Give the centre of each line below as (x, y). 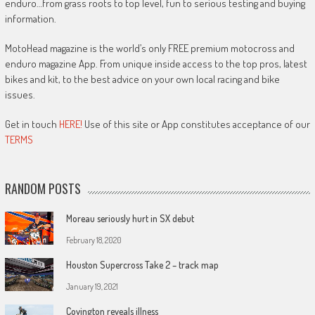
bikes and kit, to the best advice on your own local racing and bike (142, 79)
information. (30, 19)
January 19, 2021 (92, 287)
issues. (20, 95)
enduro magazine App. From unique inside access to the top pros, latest (156, 64)
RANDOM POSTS (43, 189)
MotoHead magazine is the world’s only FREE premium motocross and (149, 49)
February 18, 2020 (94, 240)
